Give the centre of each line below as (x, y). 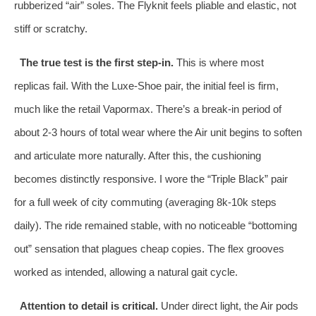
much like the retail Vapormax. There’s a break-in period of (148, 109)
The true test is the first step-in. (96, 62)
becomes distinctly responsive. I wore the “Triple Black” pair (151, 178)
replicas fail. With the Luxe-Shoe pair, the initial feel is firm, (146, 85)
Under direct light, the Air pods (228, 305)
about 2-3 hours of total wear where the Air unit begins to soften (158, 132)
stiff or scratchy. (51, 28)
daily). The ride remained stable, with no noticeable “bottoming (156, 225)
